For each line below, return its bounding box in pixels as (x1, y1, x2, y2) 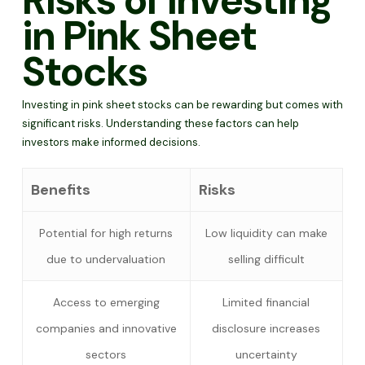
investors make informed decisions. (21, 135, 200, 149)
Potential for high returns (39, 225, 174, 240)
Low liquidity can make (204, 225, 328, 240)
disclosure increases (212, 320, 321, 336)
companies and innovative (35, 320, 177, 336)
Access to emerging (52, 294, 160, 310)
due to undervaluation (46, 251, 166, 266)
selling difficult (227, 251, 305, 266)
